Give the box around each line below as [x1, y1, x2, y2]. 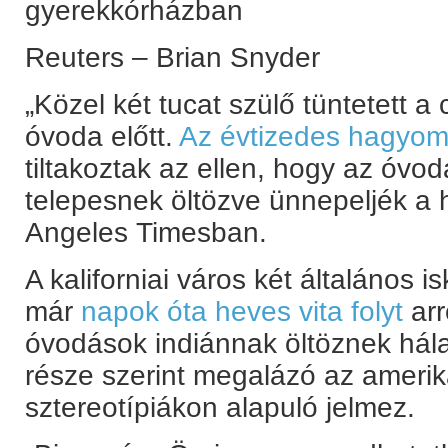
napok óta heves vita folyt [81, 296, 403, 327]
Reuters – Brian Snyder [25, 42, 320, 73]
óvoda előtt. [25, 121, 179, 152]
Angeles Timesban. [25, 217, 267, 248]
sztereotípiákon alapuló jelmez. [25, 392, 415, 423]
